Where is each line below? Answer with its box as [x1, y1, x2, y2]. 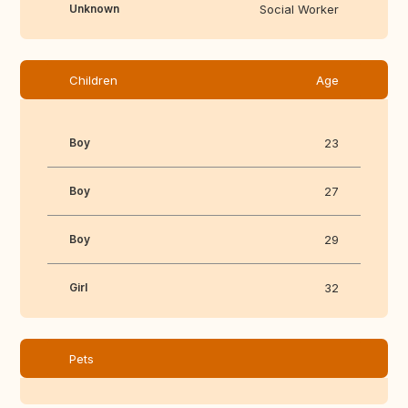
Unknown [69, 2, 119, 16]
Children [69, 73, 117, 88]
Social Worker [260, 2, 339, 17]
